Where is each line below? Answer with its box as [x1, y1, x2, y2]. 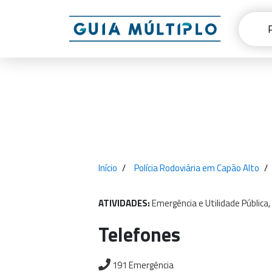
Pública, [242, 196, 270, 210]
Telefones [98, 220, 180, 249]
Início [98, 161, 117, 175]
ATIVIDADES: [98, 196, 152, 210]
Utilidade [205, 196, 240, 210]
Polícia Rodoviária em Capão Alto [134, 161, 259, 175]
